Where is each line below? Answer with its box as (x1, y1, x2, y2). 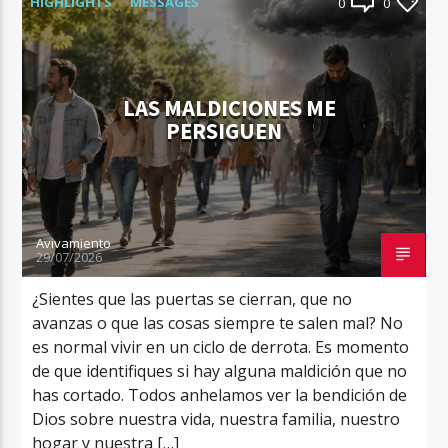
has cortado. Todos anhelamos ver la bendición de (32, 383, 408, 406)
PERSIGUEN (166, 117, 282, 147)
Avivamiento (36, 233, 112, 252)
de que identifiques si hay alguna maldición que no (32, 359, 408, 382)
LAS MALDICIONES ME (122, 94, 336, 124)
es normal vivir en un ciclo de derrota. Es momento (32, 335, 410, 358)
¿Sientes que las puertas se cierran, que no (32, 287, 353, 310)
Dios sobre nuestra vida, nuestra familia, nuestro (32, 407, 401, 430)
